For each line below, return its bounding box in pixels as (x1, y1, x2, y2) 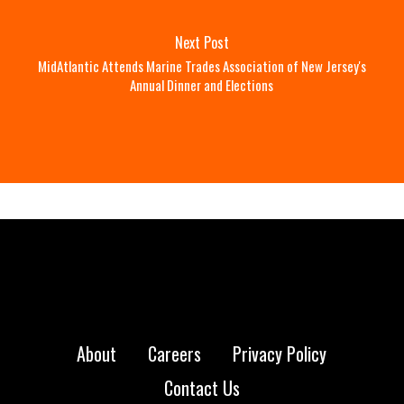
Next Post (174, 32, 229, 54)
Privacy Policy (233, 340, 327, 367)
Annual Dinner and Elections (130, 75, 274, 96)
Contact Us (163, 374, 240, 401)
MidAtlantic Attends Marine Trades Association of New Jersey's (37, 56, 366, 77)
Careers (148, 340, 202, 367)
